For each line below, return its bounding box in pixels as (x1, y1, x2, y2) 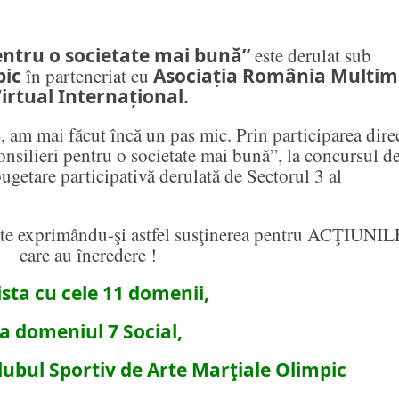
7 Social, (108, 319, 183, 345)
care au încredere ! (20, 242, 157, 268)
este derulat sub (255, 43, 371, 69)
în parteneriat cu (21, 63, 153, 89)
